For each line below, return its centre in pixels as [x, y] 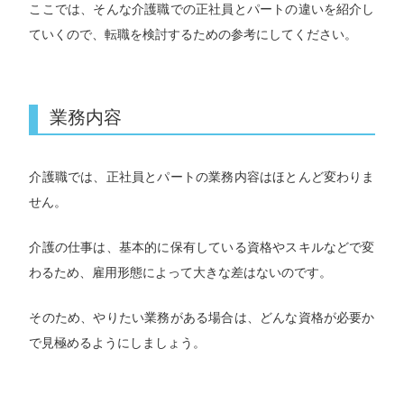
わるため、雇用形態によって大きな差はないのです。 [181, 272]
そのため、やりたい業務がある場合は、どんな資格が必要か [202, 318]
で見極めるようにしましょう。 [118, 343]
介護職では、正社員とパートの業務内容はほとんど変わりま [202, 176]
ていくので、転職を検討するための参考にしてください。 [193, 34]
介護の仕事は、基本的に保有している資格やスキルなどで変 [202, 247]
